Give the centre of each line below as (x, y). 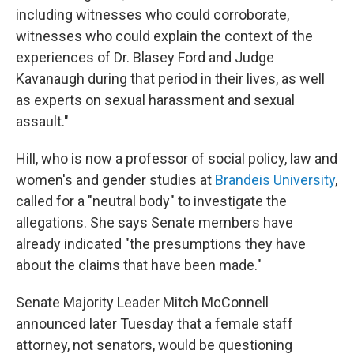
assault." (42, 121)
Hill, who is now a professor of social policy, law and (177, 158)
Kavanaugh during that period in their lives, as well (170, 79)
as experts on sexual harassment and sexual (155, 100)
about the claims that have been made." (139, 265)
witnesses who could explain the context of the (164, 36)
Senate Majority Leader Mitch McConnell (142, 302)
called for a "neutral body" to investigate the (151, 201)
